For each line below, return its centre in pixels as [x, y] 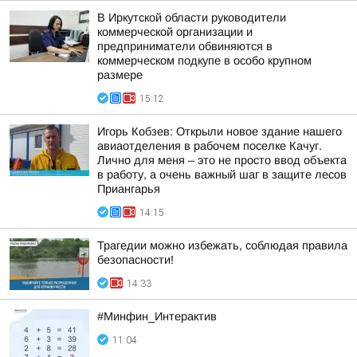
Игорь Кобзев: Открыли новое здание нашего [220, 131]
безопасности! [135, 260]
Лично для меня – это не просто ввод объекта [222, 160]
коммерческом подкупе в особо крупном [204, 61]
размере [120, 75]
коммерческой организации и [175, 32]
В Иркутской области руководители [192, 18]
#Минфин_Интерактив [157, 316]
